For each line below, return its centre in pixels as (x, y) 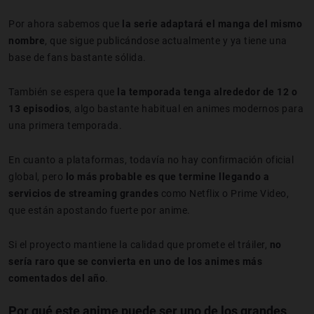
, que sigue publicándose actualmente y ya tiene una (166, 40)
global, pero (37, 176)
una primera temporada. (65, 125)
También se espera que (63, 91)
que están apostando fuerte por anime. (100, 210)
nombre (27, 40)
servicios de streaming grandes (83, 193)
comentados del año (57, 278)
